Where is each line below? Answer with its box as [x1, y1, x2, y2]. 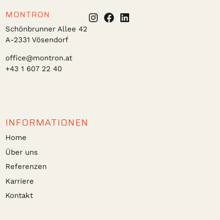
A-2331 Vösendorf [5, 35, 69, 44]
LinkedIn [118, 10, 168, 24]
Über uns [5, 147, 38, 157]
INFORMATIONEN [5, 115, 89, 130]
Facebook [103, 10, 158, 24]
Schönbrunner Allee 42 [5, 24, 88, 33]
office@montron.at [5, 53, 73, 62]
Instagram [87, 10, 146, 24]
